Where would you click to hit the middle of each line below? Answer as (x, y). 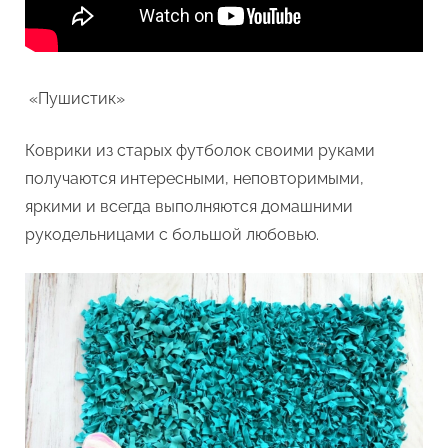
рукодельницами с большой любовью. (172, 234)
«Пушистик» (75, 98)
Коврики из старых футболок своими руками (200, 150)
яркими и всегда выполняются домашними (189, 206)
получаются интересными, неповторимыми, (194, 178)
